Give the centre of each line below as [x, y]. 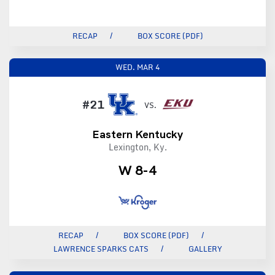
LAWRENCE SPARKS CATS [101, 249]
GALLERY [205, 249]
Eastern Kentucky [137, 134]
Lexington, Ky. [137, 147]
